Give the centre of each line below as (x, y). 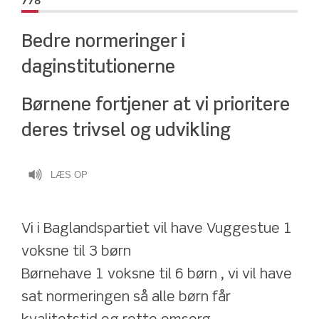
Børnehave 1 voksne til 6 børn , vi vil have (157, 275)
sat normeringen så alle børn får (126, 298)
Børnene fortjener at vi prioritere (156, 105)
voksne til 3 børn (76, 252)
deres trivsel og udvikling (126, 131)
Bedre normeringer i (103, 42)
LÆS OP (69, 174)
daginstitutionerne (100, 68)
